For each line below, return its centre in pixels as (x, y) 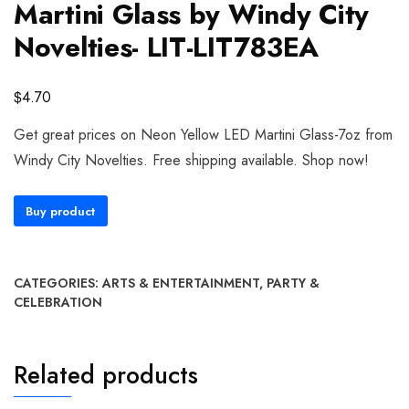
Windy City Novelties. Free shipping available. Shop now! (191, 160)
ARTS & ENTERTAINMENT (181, 283)
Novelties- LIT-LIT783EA (167, 47)
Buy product (61, 211)
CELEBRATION (58, 303)
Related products (106, 375)
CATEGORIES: (58, 283)
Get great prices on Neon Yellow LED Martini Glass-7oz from (203, 135)
